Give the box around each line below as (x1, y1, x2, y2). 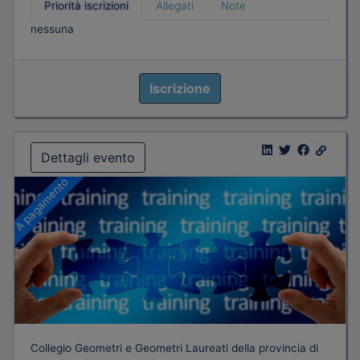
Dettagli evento (41, 149, 135, 166)
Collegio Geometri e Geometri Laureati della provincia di (31, 342, 318, 355)
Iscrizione (149, 80, 211, 97)
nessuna (31, 22, 74, 36)
